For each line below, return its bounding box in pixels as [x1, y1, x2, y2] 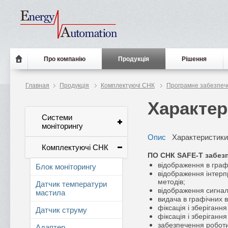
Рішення [182, 55, 207, 63]
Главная [25, 82, 49, 89]
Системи [42, 113, 72, 122]
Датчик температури [36, 180, 107, 188]
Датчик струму [36, 206, 87, 214]
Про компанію [44, 55, 85, 63]
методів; [158, 178, 185, 186]
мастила [36, 188, 65, 197]
